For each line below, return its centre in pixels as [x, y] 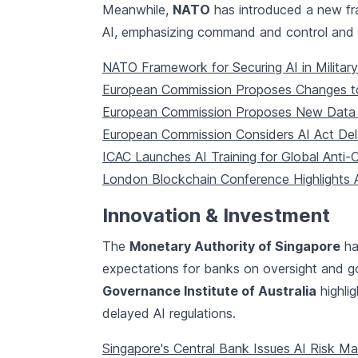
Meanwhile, [137, 10]
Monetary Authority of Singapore [235, 247]
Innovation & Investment [216, 216]
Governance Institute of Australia [209, 291]
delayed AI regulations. [169, 314]
